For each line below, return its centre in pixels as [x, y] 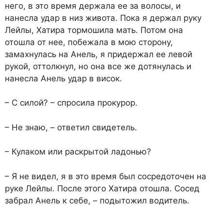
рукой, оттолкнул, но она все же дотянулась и [98, 66]
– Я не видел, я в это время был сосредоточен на [106, 176]
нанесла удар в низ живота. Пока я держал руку [103, 18]
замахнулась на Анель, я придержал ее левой [99, 54]
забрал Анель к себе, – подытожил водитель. [97, 200]
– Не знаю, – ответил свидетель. [71, 127]
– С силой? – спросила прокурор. [71, 103]
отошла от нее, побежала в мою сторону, [89, 42]
